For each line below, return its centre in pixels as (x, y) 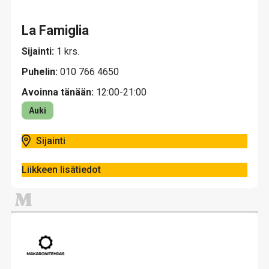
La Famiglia (55, 30)
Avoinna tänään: (58, 92)
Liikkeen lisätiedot (61, 170)
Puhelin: (41, 72)
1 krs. (68, 51)
